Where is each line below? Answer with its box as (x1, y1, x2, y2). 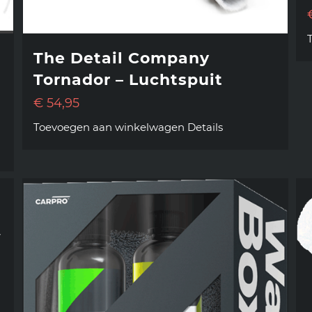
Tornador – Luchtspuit (33, 70, 224, 90)
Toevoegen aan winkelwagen (33, 120, 185, 134)
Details (187, 120, 224, 134)
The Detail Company (33, 49, 210, 68)
